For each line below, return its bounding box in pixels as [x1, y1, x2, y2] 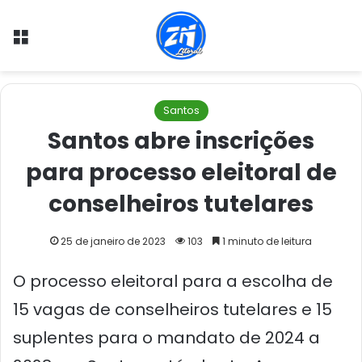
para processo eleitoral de [25, 157, 337, 188]
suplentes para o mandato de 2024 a [13, 326, 320, 349]
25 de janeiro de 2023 [61, 234, 166, 248]
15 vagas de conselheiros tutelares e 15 [13, 298, 332, 321]
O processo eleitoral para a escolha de [13, 270, 333, 293]
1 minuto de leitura [220, 234, 312, 248]
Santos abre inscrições [48, 125, 314, 157]
